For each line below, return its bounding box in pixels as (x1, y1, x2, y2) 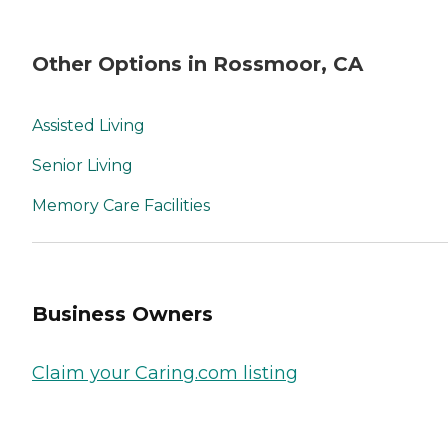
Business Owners (32, 301, 213, 326)
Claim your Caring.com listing (32, 362, 298, 385)
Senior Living (32, 156, 133, 176)
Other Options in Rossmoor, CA (32, 51, 363, 76)
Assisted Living (32, 116, 145, 136)
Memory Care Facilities (32, 196, 210, 216)
